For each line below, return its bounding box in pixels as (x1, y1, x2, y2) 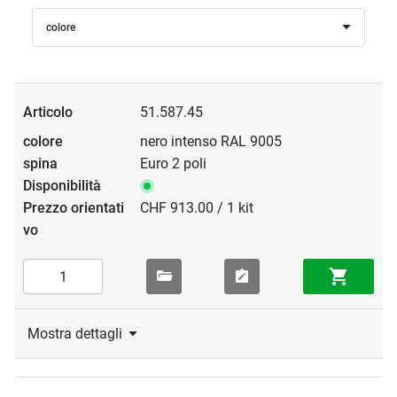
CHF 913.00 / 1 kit (140, 199, 253, 217)
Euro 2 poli (140, 155, 206, 173)
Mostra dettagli (27, 325, 122, 343)
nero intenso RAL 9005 (140, 133, 282, 151)
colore (46, 21, 75, 35)
